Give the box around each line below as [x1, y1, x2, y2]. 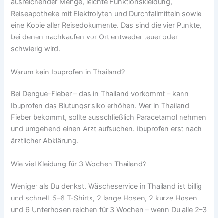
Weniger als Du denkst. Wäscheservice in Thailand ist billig [11, 182, 202, 191]
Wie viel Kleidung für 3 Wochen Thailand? [11, 159, 146, 168]
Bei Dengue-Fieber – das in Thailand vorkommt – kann [11, 90, 189, 99]
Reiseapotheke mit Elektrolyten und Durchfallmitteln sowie [11, 9, 202, 18]
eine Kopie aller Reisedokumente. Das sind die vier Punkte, [11, 21, 202, 30]
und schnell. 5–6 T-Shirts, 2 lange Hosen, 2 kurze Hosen [11, 193, 198, 202]
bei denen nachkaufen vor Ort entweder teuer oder [11, 33, 178, 42]
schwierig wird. [11, 44, 61, 54]
